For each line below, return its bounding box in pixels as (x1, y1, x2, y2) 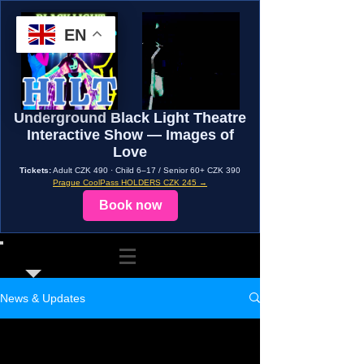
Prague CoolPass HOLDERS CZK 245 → (53, 177, 207, 187)
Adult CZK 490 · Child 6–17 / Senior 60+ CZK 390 (51, 165, 240, 175)
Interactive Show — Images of (26, 126, 234, 143)
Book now (98, 197, 162, 212)
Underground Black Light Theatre (14, 109, 246, 126)
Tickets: (19, 165, 51, 175)
